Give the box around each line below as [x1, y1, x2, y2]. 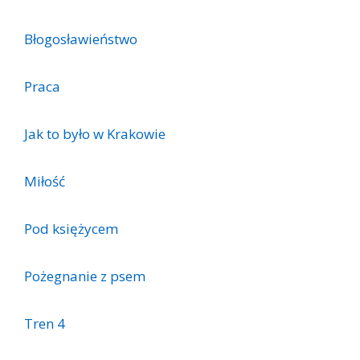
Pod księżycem [24, 219, 118, 238]
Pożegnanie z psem [24, 266, 145, 285]
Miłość [24, 171, 65, 190]
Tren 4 [24, 313, 65, 333]
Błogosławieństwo [24, 29, 137, 48]
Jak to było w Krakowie [24, 124, 166, 143]
